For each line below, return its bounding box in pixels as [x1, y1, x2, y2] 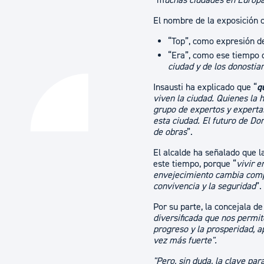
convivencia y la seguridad [153, 180, 256, 192]
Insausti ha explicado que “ [153, 81, 258, 93]
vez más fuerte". [153, 235, 217, 246]
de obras [153, 126, 187, 138]
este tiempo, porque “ [153, 158, 237, 170]
